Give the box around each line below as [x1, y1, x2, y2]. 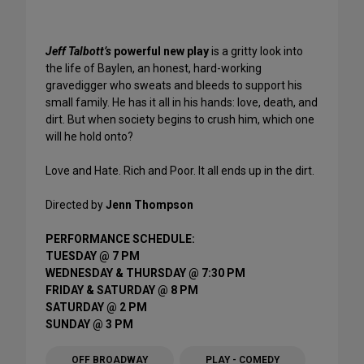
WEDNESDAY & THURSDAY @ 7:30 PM [45, 266, 245, 279]
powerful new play [111, 44, 209, 58]
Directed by [45, 197, 103, 211]
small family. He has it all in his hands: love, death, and [45, 95, 318, 109]
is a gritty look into [209, 44, 303, 58]
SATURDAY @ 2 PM [45, 300, 147, 314]
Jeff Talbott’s [45, 44, 111, 58]
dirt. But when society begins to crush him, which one [45, 112, 314, 126]
